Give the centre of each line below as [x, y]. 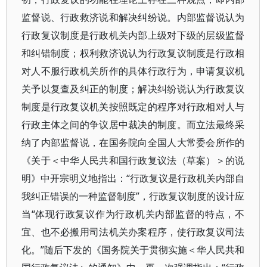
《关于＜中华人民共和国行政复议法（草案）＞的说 [133, 160]
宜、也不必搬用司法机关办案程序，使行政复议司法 [133, 232]
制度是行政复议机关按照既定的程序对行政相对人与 [133, 107]
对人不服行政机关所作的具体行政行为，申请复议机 [133, 71]
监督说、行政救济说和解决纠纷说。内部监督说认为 [133, 17]
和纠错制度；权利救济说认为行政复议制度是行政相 [133, 53]
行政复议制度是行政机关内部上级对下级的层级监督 [133, 35]
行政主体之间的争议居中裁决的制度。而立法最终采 [133, 125]
